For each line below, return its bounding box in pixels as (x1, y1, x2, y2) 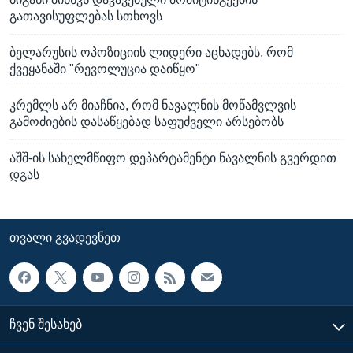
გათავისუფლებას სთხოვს (9, 9, 162, 23)
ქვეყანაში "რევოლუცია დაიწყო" (9, 61, 200, 76)
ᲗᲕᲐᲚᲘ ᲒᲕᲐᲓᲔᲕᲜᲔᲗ (9, 230, 121, 244)
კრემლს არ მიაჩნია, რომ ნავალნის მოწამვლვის (9, 98, 296, 112)
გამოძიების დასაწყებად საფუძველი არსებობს (9, 114, 284, 128)
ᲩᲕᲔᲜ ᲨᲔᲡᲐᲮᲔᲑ (9, 318, 82, 331)
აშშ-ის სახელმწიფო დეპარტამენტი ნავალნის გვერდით (9, 150, 336, 165)
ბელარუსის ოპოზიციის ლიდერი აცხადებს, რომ (9, 45, 293, 59)
